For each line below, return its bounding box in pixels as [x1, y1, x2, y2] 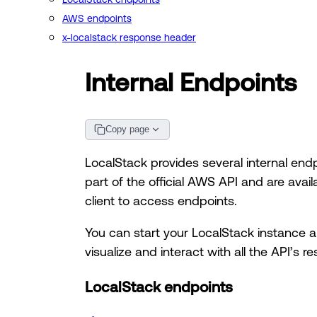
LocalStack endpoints [85, 277, 233, 295]
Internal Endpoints [85, 67, 296, 97]
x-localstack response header [62, 32, 196, 44]
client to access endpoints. [85, 192, 237, 207]
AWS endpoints [62, 13, 132, 25]
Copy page [105, 124, 149, 135]
